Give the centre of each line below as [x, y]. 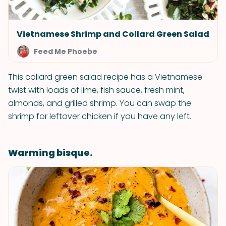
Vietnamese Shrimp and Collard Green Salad [113, 34]
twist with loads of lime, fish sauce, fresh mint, [96, 90]
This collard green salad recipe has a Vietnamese [105, 77]
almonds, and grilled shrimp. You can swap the [100, 103]
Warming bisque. [50, 153]
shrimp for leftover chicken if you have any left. [100, 116]
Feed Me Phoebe [66, 51]
